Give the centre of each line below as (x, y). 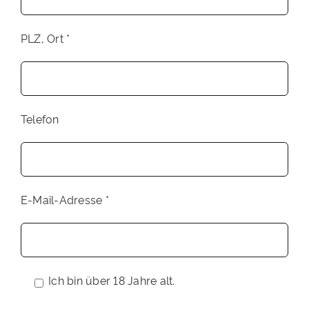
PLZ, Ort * (45, 38)
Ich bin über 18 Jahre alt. (112, 280)
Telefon (40, 118)
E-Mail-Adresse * (64, 199)
